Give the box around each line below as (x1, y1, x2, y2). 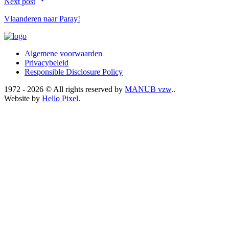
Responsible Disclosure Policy (25, 67, 123, 76)
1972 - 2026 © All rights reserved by (4, 84, 125, 94)
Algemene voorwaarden (25, 49, 102, 58)
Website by (4, 94, 42, 103)
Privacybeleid (25, 58, 68, 67)
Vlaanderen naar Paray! (4, 14, 80, 23)
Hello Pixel (42, 94, 78, 103)
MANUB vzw (125, 84, 171, 94)
